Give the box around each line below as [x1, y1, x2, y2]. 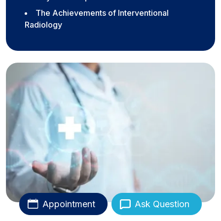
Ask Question [135, 198, 189, 209]
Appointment [42, 198, 95, 209]
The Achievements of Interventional [36, 8, 169, 18]
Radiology [25, 20, 62, 30]
